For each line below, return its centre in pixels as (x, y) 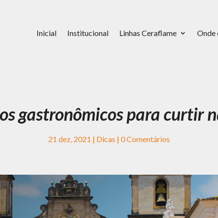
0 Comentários (145, 139)
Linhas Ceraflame (148, 33)
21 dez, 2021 (70, 139)
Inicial (46, 33)
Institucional (88, 33)
